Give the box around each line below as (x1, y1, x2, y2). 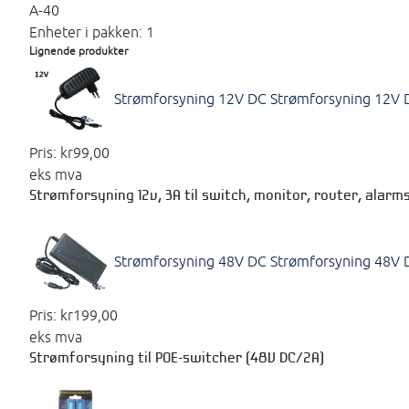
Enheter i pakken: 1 (29, 23, 154, 40)
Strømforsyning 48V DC (114, 252, 267, 269)
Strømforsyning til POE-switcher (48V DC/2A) (29, 351, 324, 366)
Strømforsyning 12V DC (114, 89, 267, 107)
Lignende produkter (29, 44, 128, 57)
